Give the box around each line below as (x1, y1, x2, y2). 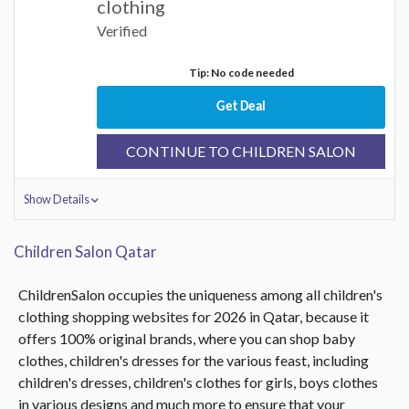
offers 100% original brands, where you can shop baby (18, 330, 355, 347)
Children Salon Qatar (14, 242, 157, 261)
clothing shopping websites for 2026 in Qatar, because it (18, 308, 369, 325)
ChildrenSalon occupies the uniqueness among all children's (18, 286, 383, 303)
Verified (97, 22, 147, 39)
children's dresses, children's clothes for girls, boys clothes (18, 373, 378, 391)
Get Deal (216, 100, 266, 114)
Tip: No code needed (188, 66, 294, 79)
